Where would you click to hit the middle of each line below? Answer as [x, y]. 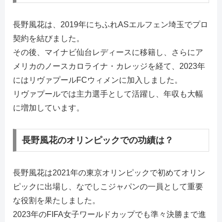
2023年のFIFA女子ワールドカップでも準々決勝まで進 [110, 215]
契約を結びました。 [49, 38]
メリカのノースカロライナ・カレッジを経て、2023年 [109, 66]
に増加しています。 [49, 108]
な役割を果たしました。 [56, 201]
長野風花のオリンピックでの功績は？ [97, 140]
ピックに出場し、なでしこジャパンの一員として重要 [108, 187]
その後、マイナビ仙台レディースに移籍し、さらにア [108, 52]
